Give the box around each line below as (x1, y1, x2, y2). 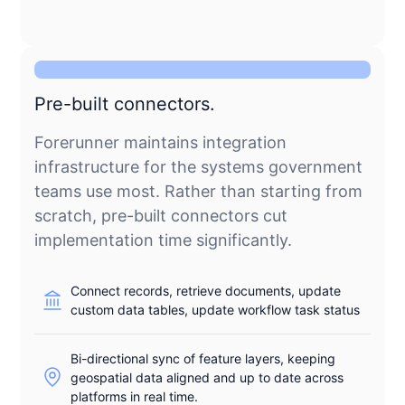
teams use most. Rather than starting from (34, 181, 363, 201)
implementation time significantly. (34, 230, 293, 250)
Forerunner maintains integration (34, 132, 287, 152)
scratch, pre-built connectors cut (34, 205, 288, 225)
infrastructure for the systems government (34, 156, 363, 176)
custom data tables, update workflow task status (71, 301, 361, 317)
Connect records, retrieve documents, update (71, 282, 342, 298)
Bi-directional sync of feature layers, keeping (71, 350, 336, 366)
